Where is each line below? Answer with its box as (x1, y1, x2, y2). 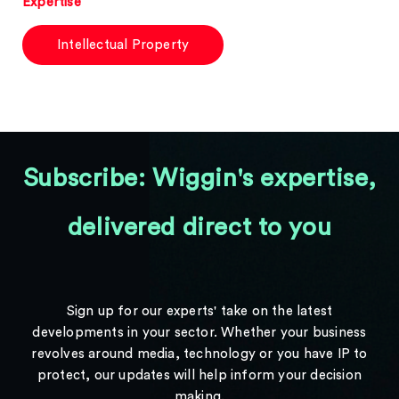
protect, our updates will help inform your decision (37, 369, 362, 382)
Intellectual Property (57, 38, 190, 52)
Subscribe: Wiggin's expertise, (22, 166, 377, 191)
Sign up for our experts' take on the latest (66, 305, 333, 318)
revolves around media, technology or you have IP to (31, 347, 368, 361)
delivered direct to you (67, 215, 332, 240)
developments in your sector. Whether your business (32, 326, 367, 339)
